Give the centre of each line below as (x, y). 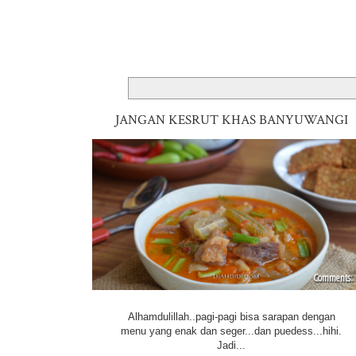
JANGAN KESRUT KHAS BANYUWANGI (231, 120)
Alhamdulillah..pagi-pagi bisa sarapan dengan (231, 316)
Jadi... (232, 345)
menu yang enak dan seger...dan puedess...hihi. (232, 331)
